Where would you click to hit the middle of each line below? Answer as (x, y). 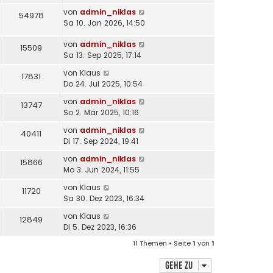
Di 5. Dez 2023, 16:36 (100, 227)
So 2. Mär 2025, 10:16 (101, 112)
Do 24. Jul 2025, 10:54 (103, 83)
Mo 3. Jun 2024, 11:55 (101, 169)
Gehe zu (179, 265)
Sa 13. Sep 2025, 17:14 (102, 55)
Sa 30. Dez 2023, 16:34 (104, 198)
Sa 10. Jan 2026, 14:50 (104, 23)
